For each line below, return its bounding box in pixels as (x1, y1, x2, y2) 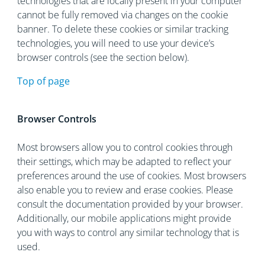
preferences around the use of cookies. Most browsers (17, 169, 246, 182)
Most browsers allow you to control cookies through (17, 141, 232, 154)
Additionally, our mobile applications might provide (17, 212, 231, 225)
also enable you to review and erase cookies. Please (17, 183, 233, 196)
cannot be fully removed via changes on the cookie (17, 8, 228, 21)
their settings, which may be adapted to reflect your (17, 155, 231, 168)
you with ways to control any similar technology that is (17, 226, 239, 239)
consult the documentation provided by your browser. (17, 198, 243, 211)
